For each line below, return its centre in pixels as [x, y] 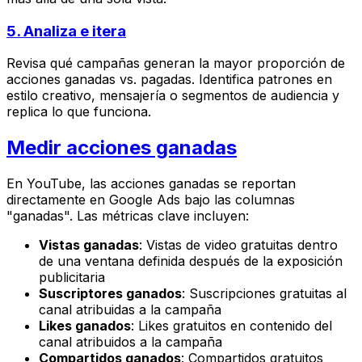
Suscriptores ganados [110, 294]
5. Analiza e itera [66, 31]
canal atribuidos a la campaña [130, 342]
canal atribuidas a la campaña [130, 310]
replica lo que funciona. [79, 112]
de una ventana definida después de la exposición [191, 261]
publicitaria [72, 278]
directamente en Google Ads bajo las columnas [151, 200]
